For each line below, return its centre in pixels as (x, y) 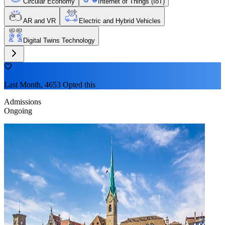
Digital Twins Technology (59, 40)
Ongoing (18, 110)
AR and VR (39, 21)
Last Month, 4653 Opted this (50, 84)
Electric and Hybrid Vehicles (120, 21)
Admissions (23, 101)
